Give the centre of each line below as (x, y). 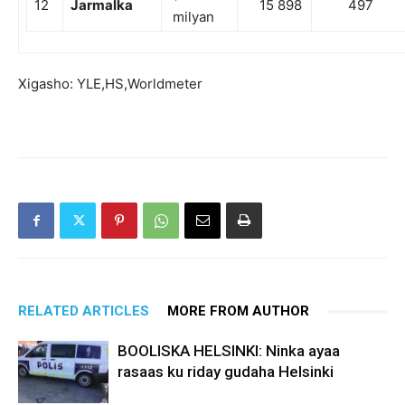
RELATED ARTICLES (84, 311)
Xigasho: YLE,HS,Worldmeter (110, 84)
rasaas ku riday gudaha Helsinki (226, 372)
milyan (192, 17)
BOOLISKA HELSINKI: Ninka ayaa (229, 351)
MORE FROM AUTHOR (238, 311)
